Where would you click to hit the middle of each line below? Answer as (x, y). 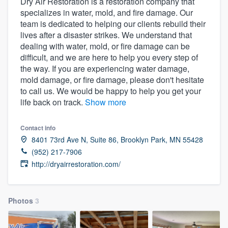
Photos (22, 200)
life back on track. (53, 102)
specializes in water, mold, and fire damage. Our (107, 12)
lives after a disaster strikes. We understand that (106, 35)
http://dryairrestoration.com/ (76, 164)
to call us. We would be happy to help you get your (111, 91)
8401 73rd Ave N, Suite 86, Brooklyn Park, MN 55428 (117, 139)
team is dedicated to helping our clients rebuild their (113, 23)
